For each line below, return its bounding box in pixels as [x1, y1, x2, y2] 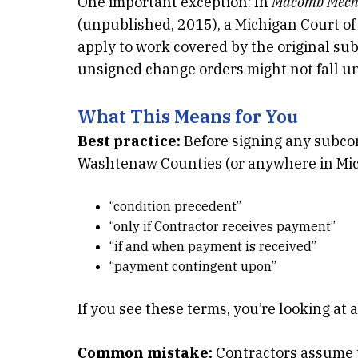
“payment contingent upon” [109, 258, 276, 274]
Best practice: [78, 132, 181, 150]
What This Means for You [78, 105, 298, 128]
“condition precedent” [109, 198, 241, 214]
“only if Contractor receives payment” [109, 218, 336, 234]
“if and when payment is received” [109, 238, 316, 254]
